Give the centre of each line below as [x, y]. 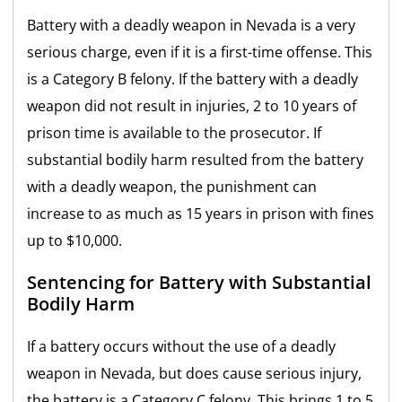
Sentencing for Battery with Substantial [200, 282]
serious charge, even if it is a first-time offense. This [200, 52]
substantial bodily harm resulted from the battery [196, 159]
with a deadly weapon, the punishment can [172, 186]
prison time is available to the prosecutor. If [175, 132]
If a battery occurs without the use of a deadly [182, 346]
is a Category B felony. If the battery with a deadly [193, 79]
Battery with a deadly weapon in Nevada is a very [192, 25]
